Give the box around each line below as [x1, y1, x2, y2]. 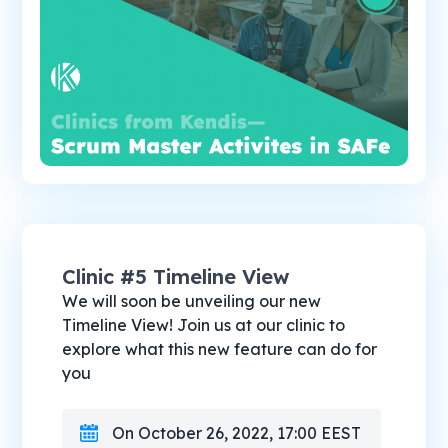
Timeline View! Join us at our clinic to [62, 314, 346, 335]
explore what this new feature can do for [62, 338, 378, 359]
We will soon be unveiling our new [62, 290, 322, 311]
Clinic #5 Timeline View [62, 263, 290, 289]
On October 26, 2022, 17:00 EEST [112, 422, 362, 443]
